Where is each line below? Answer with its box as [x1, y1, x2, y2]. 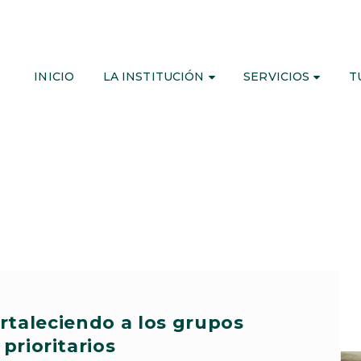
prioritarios [3, 334, 116, 357]
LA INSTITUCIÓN [102, 68, 205, 84]
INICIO [34, 68, 75, 84]
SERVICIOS [243, 68, 310, 84]
